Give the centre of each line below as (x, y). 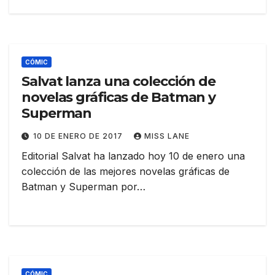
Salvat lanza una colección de (119, 82)
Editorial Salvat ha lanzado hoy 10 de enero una (133, 156)
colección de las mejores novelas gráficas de (126, 172)
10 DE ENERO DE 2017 (79, 136)
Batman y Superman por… (83, 187)
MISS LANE (167, 136)
